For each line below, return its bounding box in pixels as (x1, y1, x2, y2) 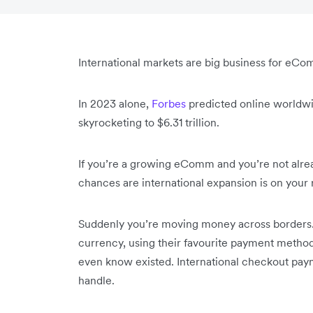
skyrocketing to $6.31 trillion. (78, 115, 219, 129)
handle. (78, 273, 117, 287)
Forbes (152, 96, 186, 110)
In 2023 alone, (78, 96, 152, 110)
